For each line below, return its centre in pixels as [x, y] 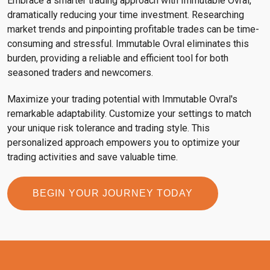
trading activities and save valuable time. [93, 157]
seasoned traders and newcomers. [80, 72]
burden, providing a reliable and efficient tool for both [118, 58]
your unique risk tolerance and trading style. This [108, 128]
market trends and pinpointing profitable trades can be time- [133, 29]
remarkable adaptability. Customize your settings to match [129, 113]
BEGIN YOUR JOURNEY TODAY [113, 193]
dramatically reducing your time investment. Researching [126, 14]
